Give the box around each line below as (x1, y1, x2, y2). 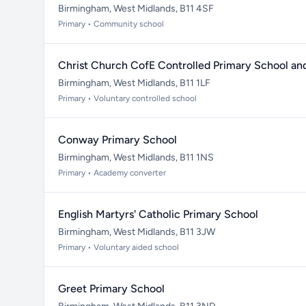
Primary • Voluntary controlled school (58, 94, 197, 103)
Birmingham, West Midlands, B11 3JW (58, 226, 215, 238)
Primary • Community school (58, 19, 164, 29)
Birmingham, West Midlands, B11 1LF (58, 77, 210, 89)
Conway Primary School (58, 133, 177, 146)
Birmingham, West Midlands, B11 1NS (58, 152, 214, 163)
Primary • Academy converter (58, 168, 166, 178)
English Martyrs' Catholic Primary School (58, 208, 258, 221)
